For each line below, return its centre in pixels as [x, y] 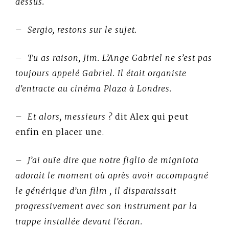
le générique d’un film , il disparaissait [96, 190]
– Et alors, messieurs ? [65, 116]
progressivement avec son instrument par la [106, 206]
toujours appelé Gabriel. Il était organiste [101, 73]
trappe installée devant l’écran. [79, 221]
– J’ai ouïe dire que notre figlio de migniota [107, 160]
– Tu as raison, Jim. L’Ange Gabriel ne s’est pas [114, 58]
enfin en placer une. [60, 132]
